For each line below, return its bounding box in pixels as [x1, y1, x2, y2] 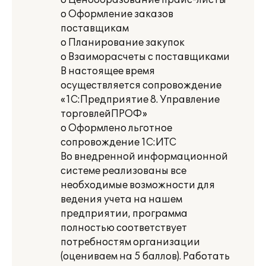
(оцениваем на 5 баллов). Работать [61, 251, 230, 262]
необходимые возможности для [61, 179, 215, 191]
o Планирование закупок [61, 37, 185, 49]
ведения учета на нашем [61, 194, 182, 205]
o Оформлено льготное [61, 122, 172, 134]
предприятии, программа [61, 208, 188, 220]
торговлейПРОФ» [61, 108, 147, 120]
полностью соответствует [61, 222, 187, 234]
